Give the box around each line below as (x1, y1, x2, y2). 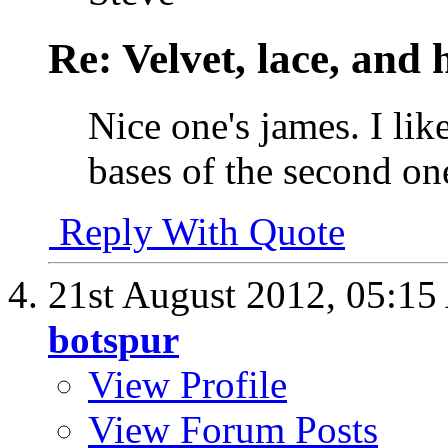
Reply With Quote (49, 209, 345, 253)
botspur (48, 317, 179, 361)
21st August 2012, (48, 272, 346, 316)
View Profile (88, 362, 287, 406)
